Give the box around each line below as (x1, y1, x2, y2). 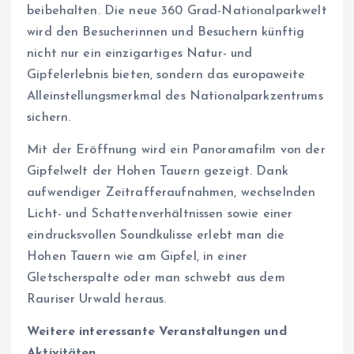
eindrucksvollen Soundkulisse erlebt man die (27, 229, 285, 243)
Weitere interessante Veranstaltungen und (27, 326, 287, 339)
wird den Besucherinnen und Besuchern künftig (27, 26, 305, 40)
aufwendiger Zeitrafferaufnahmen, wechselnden (27, 186, 316, 200)
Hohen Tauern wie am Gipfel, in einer (27, 250, 248, 264)
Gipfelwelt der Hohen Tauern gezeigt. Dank (27, 165, 288, 179)
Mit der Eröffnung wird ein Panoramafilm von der (27, 144, 326, 157)
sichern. (27, 111, 71, 125)
